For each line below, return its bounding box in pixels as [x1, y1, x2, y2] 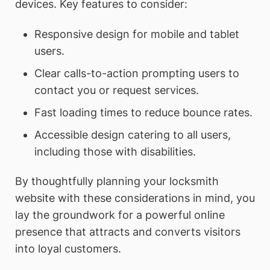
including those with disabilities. [34, 145, 196, 158]
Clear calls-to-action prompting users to [34, 66, 239, 80]
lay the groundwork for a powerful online [15, 209, 225, 222]
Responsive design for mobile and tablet [34, 27, 239, 40]
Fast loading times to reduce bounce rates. [34, 105, 253, 119]
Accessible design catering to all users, [34, 128, 231, 141]
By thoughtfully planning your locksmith [15, 175, 219, 188]
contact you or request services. [34, 83, 199, 96]
